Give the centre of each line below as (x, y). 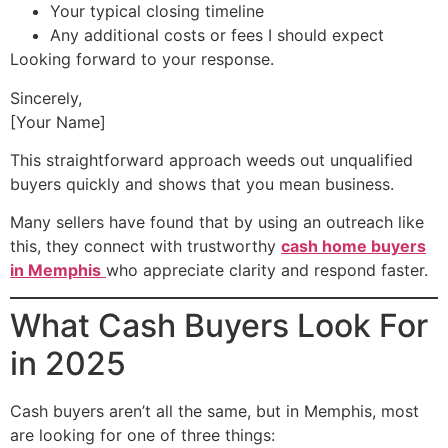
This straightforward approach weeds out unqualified (211, 159)
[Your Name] (58, 121)
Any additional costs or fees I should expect (217, 35)
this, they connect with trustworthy (145, 246)
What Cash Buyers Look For (219, 325)
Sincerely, (46, 97)
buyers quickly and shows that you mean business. (202, 183)
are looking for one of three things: (142, 434)
